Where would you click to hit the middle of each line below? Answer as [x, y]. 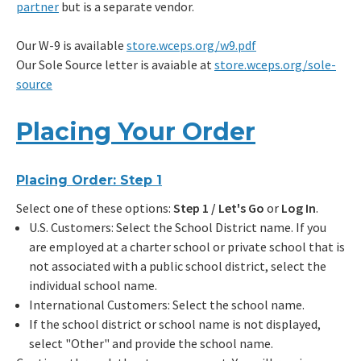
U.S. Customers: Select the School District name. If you [178, 228]
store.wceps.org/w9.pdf [191, 45]
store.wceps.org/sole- [275, 64]
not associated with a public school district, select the [178, 266]
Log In [299, 208]
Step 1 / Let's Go [220, 208]
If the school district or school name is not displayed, [175, 324]
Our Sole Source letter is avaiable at [115, 64]
